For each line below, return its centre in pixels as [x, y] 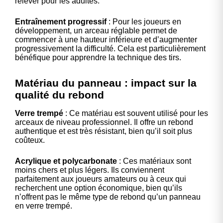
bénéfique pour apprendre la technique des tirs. [98, 57]
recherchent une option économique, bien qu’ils [99, 188]
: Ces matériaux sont [154, 161]
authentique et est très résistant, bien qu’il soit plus [104, 131]
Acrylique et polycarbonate [66, 161]
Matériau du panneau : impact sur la [106, 83]
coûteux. [30, 140]
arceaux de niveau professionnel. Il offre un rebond [104, 122]
